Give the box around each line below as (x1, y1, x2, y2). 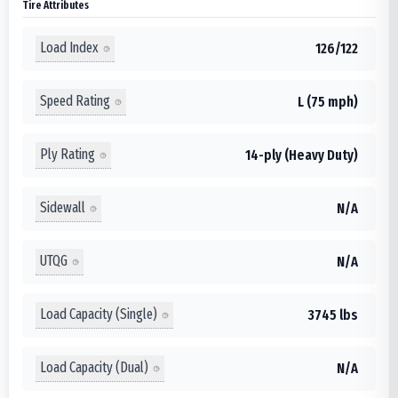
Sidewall (40, 199, 85, 217)
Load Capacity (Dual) (40, 359, 148, 377)
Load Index (40, 39, 99, 57)
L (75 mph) (298, 92, 358, 110)
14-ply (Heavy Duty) (245, 146, 358, 163)
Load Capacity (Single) (40, 306, 157, 323)
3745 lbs (308, 306, 358, 323)
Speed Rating (40, 92, 110, 110)
